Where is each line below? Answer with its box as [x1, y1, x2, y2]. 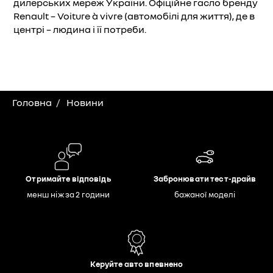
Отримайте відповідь [26, 174, 111, 183]
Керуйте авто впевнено [90, 259, 183, 269]
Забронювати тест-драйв [153, 174, 257, 183]
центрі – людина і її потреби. [13, 23, 146, 35]
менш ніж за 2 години [26, 190, 110, 199]
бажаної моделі [174, 190, 236, 199]
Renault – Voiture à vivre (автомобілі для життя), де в [13, 10, 255, 22]
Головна [12, 96, 52, 108]
